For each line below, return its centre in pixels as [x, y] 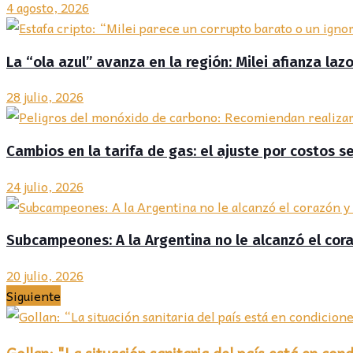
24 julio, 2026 [45, 186]
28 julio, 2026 [45, 97]
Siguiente [33, 296]
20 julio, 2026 [45, 275]
